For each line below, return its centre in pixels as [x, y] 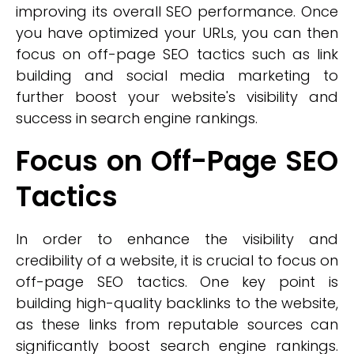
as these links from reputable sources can [177, 324]
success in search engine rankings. [137, 118]
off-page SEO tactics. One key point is [177, 282]
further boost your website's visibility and [177, 97]
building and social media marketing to [177, 75]
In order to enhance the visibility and [177, 239]
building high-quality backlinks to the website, [177, 303]
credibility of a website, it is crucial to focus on [177, 260]
